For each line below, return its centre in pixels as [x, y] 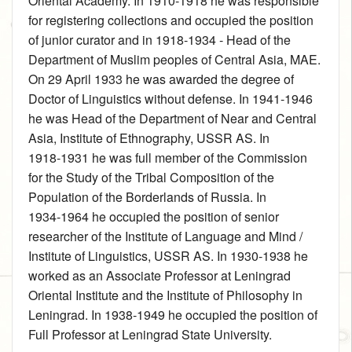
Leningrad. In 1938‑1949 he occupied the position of [173, 315]
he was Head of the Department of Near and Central [172, 119]
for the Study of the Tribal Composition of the [151, 178]
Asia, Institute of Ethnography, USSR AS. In [149, 138]
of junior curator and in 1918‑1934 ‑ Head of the [159, 40]
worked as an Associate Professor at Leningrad [159, 276]
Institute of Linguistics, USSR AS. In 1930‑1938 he [168, 256]
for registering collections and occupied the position [171, 20]
